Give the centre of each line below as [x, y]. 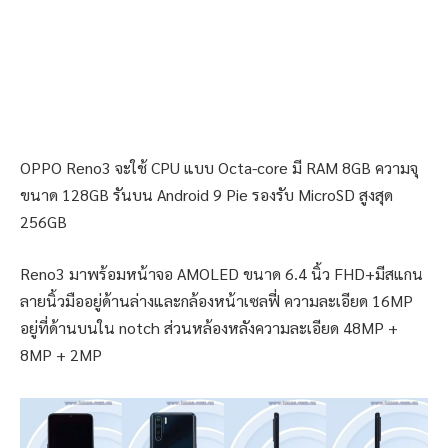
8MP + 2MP [61, 354]
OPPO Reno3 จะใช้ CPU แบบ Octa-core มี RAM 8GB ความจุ [219, 168]
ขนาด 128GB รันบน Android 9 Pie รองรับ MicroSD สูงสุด [206, 195]
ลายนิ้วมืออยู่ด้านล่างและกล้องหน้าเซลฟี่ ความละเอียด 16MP [216, 300]
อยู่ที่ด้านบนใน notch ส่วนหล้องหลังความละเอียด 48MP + [209, 327]
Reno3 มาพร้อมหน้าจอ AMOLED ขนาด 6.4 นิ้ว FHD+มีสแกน [221, 273]
